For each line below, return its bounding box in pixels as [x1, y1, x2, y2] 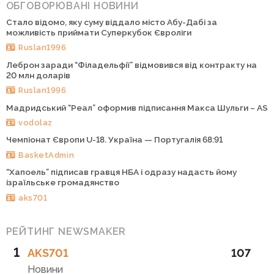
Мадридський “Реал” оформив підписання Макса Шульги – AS [6, 102, 268, 113]
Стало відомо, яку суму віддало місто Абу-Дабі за [6, 17, 217, 28]
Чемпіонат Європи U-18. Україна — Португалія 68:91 [6, 135, 223, 145]
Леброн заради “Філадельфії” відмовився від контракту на [6, 59, 257, 70]
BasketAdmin [18, 150, 75, 160]
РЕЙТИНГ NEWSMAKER [6, 226, 127, 238]
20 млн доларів [6, 70, 70, 80]
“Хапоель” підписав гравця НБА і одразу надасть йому [6, 167, 237, 177]
